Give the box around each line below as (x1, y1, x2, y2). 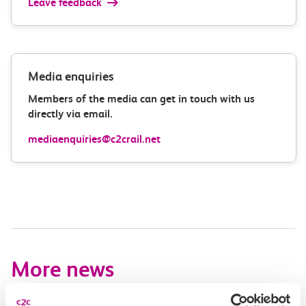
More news (11, 257, 114, 282)
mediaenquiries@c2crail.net (28, 133, 161, 145)
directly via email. (28, 107, 113, 120)
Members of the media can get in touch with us (28, 92, 255, 105)
